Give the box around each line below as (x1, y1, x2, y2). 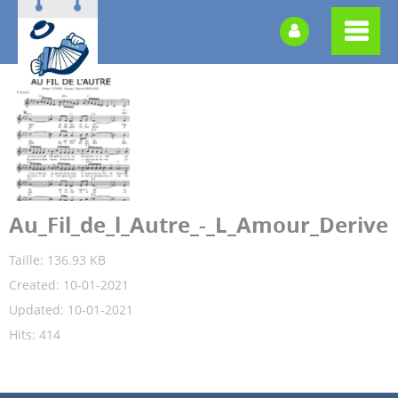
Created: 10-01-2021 (9, 276, 129, 293)
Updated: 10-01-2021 (9, 301, 133, 318)
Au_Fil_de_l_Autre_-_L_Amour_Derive (9, 210, 388, 240)
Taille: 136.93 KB (9, 251, 106, 268)
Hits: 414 (9, 326, 60, 343)
